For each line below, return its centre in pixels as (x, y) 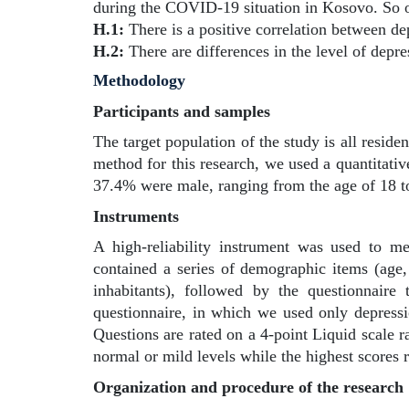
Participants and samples (182, 111)
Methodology (139, 80)
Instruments (136, 216)
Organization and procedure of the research (248, 387)
